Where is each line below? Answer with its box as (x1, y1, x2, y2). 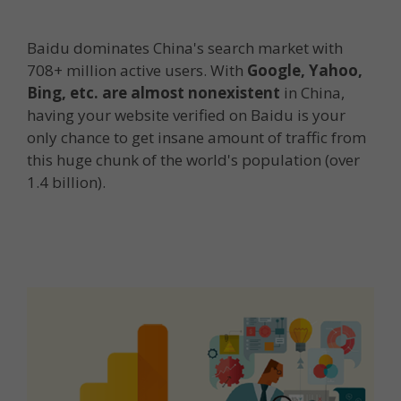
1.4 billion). (27, 172, 106, 193)
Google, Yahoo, (247, 60, 363, 81)
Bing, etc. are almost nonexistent (27, 82, 280, 104)
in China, (280, 82, 345, 104)
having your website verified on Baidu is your (27, 105, 346, 126)
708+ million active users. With (27, 60, 247, 81)
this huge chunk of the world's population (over (27, 149, 360, 171)
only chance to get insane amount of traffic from (27, 127, 366, 149)
